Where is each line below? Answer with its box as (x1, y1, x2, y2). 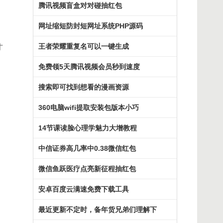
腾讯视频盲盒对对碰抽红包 (38, 1, 122, 9)
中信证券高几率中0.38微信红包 (38, 144, 136, 152)
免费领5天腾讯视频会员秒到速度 (38, 63, 140, 71)
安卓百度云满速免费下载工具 (38, 185, 129, 193)
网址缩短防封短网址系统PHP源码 (38, 22, 143, 30)
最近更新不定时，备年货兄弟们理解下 (38, 206, 157, 214)
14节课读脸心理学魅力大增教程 (38, 124, 137, 132)
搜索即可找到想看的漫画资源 (38, 83, 129, 91)
